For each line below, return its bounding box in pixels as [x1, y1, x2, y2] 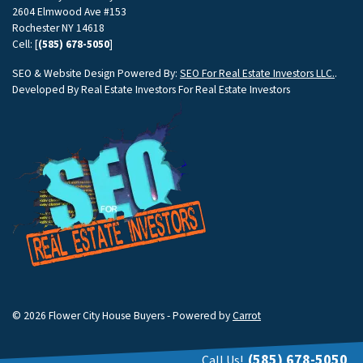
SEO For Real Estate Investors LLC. [180, 66, 335, 82]
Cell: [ [12, 36, 38, 53]
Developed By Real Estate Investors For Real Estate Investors [12, 82, 290, 98]
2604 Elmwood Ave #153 [12, 4, 126, 20]
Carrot [233, 308, 261, 324]
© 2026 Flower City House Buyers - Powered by [12, 308, 233, 324]
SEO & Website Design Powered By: [12, 66, 180, 82]
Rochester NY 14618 [12, 20, 105, 36]
